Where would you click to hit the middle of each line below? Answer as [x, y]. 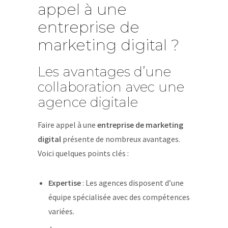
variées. [61, 211]
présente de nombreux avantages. [121, 139]
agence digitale [88, 102]
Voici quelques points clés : [83, 153]
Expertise [64, 183]
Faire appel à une [67, 125]
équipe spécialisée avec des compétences [119, 197]
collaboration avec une [111, 87]
